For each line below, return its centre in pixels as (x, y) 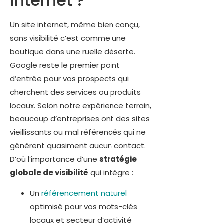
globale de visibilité (49, 172)
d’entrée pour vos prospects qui (69, 78)
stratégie (118, 159)
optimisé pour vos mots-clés (84, 207)
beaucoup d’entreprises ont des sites (80, 118)
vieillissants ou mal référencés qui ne (78, 132)
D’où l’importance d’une (55, 159)
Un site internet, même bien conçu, (75, 24)
